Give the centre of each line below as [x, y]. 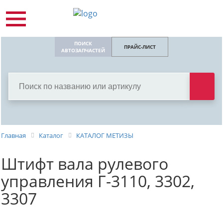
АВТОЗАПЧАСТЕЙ [83, 50]
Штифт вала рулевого [85, 163]
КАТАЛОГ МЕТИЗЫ [105, 135]
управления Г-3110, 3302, [98, 181]
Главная [13, 135]
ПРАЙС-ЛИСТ [140, 47]
